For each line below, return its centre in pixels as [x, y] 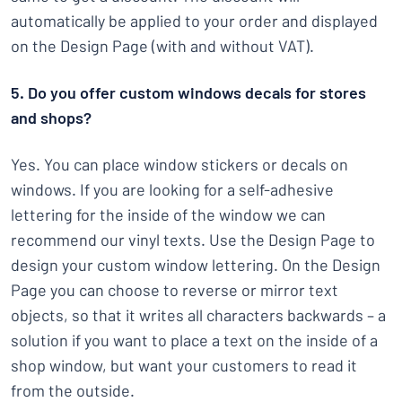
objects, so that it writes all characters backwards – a [198, 315]
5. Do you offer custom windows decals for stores [188, 92]
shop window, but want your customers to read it [184, 365]
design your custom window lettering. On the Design [196, 265]
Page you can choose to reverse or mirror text [175, 290]
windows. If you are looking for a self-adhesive [172, 189]
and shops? [51, 118]
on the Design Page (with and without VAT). [162, 46]
